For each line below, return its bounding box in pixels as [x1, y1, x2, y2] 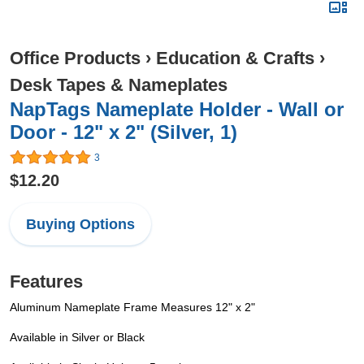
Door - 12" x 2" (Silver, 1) [10, 121, 237, 143]
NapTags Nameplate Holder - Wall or [10, 98, 344, 120]
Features [10, 271, 83, 292]
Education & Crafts [156, 48, 314, 68]
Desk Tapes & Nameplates [10, 75, 227, 95]
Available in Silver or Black [10, 331, 145, 344]
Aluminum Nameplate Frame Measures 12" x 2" [10, 301, 255, 314]
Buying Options [26, 216, 135, 233]
